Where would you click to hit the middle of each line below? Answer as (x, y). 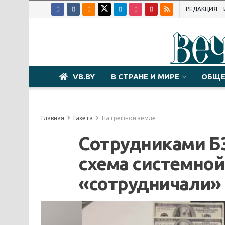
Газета (83, 118)
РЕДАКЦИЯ (202, 9)
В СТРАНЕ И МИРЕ (145, 77)
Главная (53, 118)
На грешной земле (129, 118)
